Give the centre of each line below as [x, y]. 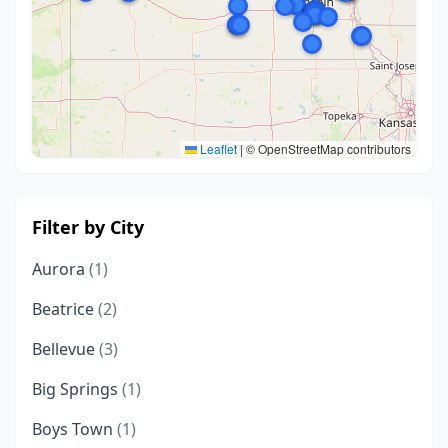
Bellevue [65, 349]
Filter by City [88, 227]
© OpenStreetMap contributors [327, 148]
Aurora [60, 269]
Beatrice [65, 309]
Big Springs [77, 389]
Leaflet [217, 148]
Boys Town [74, 429]
